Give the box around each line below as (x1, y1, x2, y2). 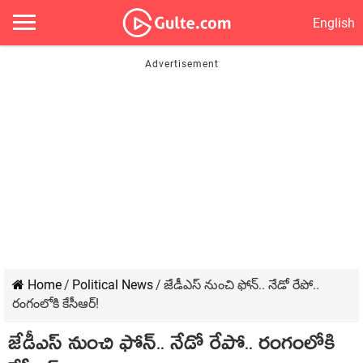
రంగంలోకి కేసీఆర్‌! (12, 296, 99, 311)
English (313, 15, 355, 31)
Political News (72, 277, 153, 293)
